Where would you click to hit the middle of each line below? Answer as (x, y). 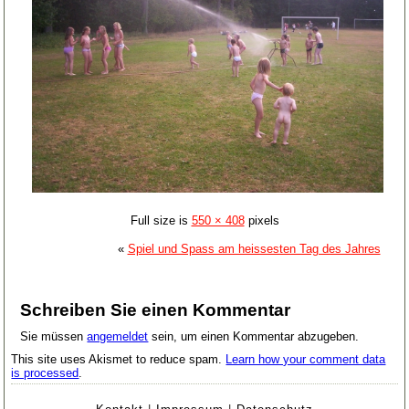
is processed (45, 373)
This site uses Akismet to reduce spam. (119, 360)
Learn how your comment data (306, 360)
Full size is (161, 221)
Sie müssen (54, 337)
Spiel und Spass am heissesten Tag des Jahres (254, 249)
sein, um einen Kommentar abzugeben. (254, 337)
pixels (262, 221)
